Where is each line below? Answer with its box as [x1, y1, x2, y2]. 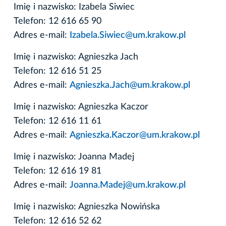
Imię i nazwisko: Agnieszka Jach [14, 52, 138, 62]
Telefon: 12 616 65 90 [14, 16, 101, 26]
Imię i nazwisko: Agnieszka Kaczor [14, 102, 148, 111]
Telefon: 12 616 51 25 [14, 66, 101, 76]
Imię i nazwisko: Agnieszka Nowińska [14, 202, 160, 211]
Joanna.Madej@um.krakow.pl [70, 180, 186, 190]
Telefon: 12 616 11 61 [14, 116, 101, 126]
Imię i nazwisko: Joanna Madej [14, 152, 134, 161]
